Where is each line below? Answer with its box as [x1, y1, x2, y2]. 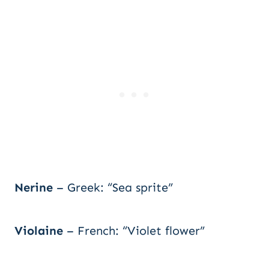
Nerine [14, 180, 53, 195]
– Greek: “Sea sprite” [53, 180, 173, 195]
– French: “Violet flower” [63, 223, 205, 238]
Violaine [14, 223, 63, 238]
